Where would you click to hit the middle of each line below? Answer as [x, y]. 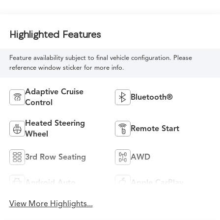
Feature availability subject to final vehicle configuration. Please [100, 58]
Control [39, 103]
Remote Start [155, 129]
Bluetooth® [152, 97]
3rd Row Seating [55, 157]
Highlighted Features [55, 34]
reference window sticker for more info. [67, 68]
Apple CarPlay [157, 183]
